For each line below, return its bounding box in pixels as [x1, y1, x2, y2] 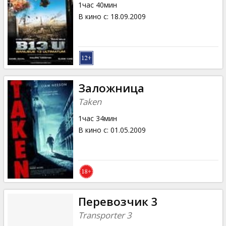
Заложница [78, 80, 144, 96]
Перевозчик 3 [78, 193, 158, 209]
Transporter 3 [78, 209, 132, 221]
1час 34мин [78, 113, 117, 123]
